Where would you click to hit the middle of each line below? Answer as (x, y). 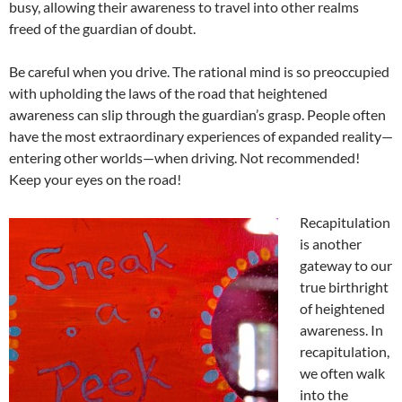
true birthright (344, 287)
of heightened (342, 309)
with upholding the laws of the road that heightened (168, 93)
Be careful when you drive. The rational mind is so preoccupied (199, 72)
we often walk (342, 373)
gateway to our (346, 266)
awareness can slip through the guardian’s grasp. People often (197, 115)
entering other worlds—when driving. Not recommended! (184, 158)
